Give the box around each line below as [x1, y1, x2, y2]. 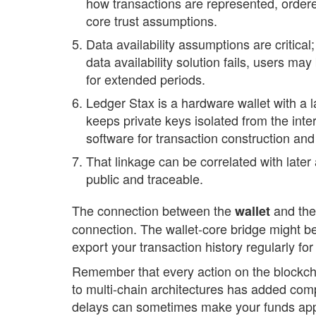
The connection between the [72, 201, 235, 219]
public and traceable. [86, 169, 203, 188]
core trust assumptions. [86, 11, 217, 30]
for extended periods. [86, 70, 205, 88]
